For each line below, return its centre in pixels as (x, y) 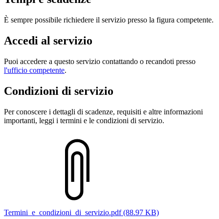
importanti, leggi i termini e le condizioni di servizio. (84, 120)
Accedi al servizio (48, 40)
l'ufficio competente (34, 70)
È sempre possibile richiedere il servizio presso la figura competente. (109, 20)
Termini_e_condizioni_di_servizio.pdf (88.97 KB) (81, 212)
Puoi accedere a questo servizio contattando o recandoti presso (100, 61)
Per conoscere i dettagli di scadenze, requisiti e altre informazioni (103, 111)
